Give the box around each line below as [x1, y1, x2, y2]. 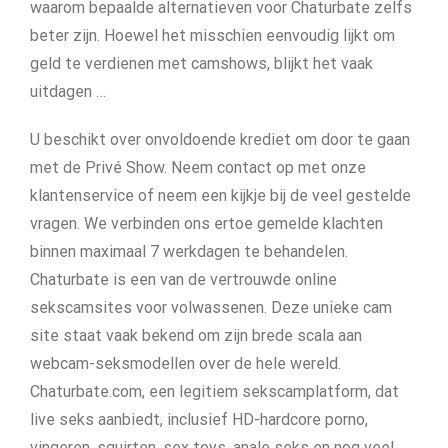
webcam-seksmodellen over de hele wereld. [30, 354, 341, 373]
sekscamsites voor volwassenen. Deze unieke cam [30, 298, 392, 317]
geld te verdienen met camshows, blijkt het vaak [30, 54, 373, 73]
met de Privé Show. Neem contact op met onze [30, 158, 366, 177]
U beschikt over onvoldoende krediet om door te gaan [30, 130, 410, 149]
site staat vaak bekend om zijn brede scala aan [30, 326, 362, 345]
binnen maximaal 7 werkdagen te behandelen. [30, 242, 348, 261]
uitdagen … [30, 82, 106, 101]
